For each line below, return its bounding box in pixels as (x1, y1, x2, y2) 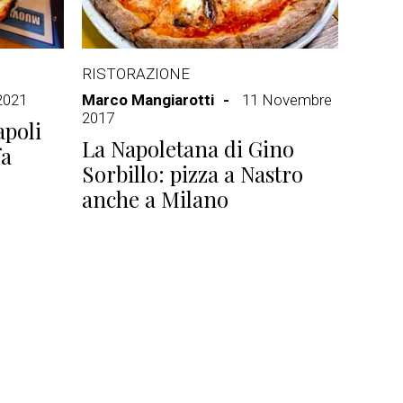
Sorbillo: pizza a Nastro (82, 159, 303, 188)
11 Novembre (242, 91, 332, 109)
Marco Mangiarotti (82, 91, 214, 109)
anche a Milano (82, 184, 228, 213)
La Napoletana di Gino (82, 134, 294, 163)
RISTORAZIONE (82, 65, 190, 83)
